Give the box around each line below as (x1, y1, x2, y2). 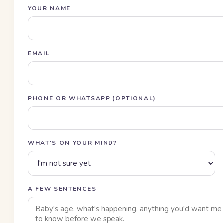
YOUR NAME (28, 4, 71, 12)
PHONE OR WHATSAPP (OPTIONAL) (28, 94, 157, 102)
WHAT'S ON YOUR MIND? (28, 139, 117, 147)
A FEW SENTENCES (28, 185, 97, 193)
